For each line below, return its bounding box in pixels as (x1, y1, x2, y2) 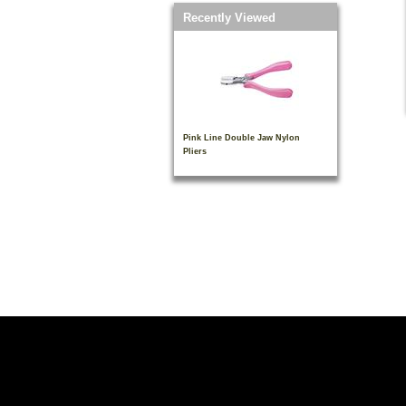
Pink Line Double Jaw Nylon (183, 133, 300, 142)
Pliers (183, 147, 207, 156)
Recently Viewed (183, 11, 275, 24)
